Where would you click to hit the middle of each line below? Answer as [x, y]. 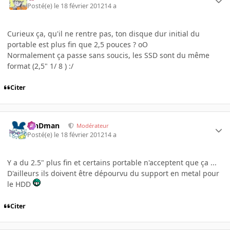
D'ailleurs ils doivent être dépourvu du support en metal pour [113, 174]
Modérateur [93, 125]
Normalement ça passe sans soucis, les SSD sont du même [108, 55]
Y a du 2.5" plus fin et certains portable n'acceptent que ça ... [112, 163]
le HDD [20, 184]
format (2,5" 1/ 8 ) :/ [40, 66]
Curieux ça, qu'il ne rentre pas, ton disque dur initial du [103, 33]
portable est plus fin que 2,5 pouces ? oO [78, 44]
